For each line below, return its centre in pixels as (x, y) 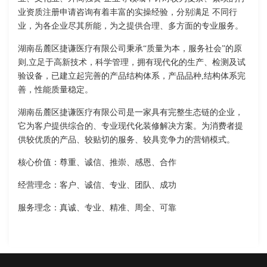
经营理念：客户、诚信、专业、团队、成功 (97, 185)
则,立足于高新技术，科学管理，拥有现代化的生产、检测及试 (132, 63)
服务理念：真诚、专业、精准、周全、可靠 (97, 208)
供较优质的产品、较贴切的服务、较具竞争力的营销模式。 (126, 140)
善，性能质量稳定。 (55, 90)
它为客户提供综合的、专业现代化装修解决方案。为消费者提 (131, 126)
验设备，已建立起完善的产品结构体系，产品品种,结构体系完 (132, 76)
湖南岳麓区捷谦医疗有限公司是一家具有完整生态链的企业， (131, 113)
